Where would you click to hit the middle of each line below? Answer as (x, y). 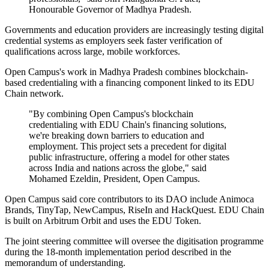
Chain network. (34, 94)
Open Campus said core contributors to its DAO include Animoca (129, 199)
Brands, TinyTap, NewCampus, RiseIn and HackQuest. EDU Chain (134, 210)
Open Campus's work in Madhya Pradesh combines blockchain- (126, 72)
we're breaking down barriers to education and (116, 136)
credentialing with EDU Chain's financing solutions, (128, 125)
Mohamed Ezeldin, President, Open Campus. (114, 179)
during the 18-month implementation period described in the (118, 252)
